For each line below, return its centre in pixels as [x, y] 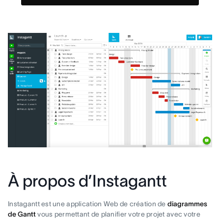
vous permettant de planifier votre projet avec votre [118, 214]
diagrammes [187, 204]
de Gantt [22, 214]
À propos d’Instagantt [87, 181]
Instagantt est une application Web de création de [88, 204]
